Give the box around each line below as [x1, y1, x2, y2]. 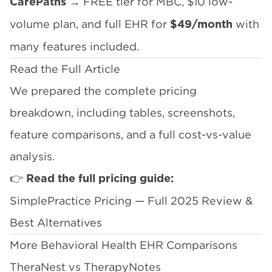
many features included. [10, 41, 139, 52]
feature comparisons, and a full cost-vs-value [10, 129, 251, 140]
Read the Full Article [10, 63, 120, 75]
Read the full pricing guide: [26, 174, 174, 185]
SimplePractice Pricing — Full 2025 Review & [10, 195, 253, 206]
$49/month [170, 19, 233, 30]
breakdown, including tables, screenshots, [10, 107, 235, 118]
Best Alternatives [10, 217, 102, 228]
